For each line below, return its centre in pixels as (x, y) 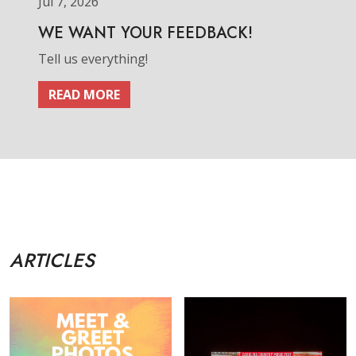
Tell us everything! (93, 59)
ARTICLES (52, 260)
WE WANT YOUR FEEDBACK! (145, 33)
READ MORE (84, 95)
